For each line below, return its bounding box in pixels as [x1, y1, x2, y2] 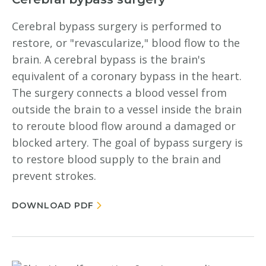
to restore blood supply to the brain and [12, 152, 221, 166]
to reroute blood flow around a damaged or [12, 119, 236, 133]
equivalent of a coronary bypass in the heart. [12, 69, 242, 83]
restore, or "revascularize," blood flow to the [12, 36, 240, 50]
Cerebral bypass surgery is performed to [12, 19, 221, 33]
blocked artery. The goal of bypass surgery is [12, 135, 243, 150]
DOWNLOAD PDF [12, 200, 94, 211]
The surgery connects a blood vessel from [12, 85, 227, 100]
